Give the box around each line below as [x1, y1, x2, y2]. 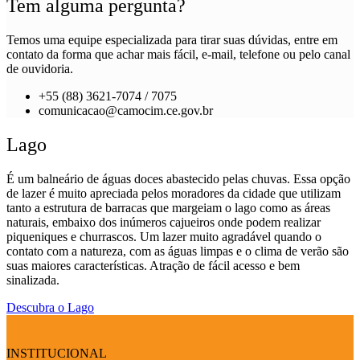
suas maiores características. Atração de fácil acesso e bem [6, 258, 300, 272]
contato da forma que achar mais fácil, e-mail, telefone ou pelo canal [6, 47, 350, 61]
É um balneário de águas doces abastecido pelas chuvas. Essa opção [6, 171, 350, 186]
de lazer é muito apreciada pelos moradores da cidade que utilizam [6, 186, 341, 200]
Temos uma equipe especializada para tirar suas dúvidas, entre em [6, 32, 337, 47]
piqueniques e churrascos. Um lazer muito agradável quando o [6, 229, 321, 243]
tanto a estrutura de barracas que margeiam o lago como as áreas [6, 200, 330, 215]
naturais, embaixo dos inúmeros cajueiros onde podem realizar [6, 215, 321, 229]
